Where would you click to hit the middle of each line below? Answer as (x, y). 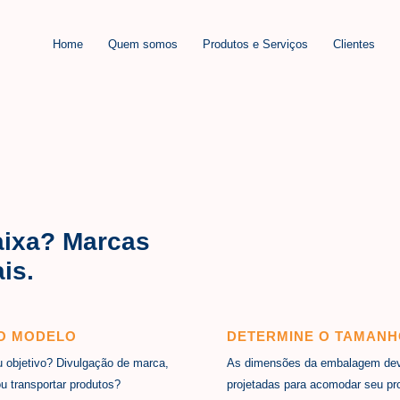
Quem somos (143, 44)
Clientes (354, 44)
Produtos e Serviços (255, 44)
